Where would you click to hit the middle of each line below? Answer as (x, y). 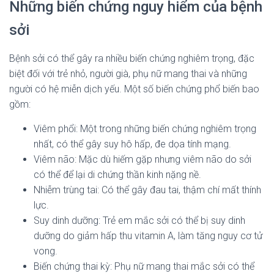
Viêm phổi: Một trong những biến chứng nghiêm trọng (145, 129)
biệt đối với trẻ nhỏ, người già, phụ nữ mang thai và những (128, 74)
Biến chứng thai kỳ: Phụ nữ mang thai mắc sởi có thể (144, 266)
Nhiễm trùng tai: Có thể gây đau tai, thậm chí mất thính (147, 190)
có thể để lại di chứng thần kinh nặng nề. (117, 175)
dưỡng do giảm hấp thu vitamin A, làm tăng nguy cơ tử (148, 236)
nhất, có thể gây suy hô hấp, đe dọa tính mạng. (132, 144)
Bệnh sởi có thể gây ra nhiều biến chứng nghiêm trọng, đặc (132, 58)
